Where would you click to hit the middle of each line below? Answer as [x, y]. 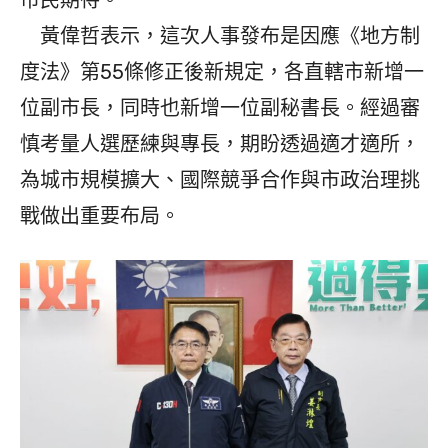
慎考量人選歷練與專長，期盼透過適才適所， [220, 144]
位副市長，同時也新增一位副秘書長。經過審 [220, 108]
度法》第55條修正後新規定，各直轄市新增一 [222, 72]
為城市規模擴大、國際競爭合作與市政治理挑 [220, 180]
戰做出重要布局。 [100, 216]
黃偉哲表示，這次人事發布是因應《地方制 [220, 36]
